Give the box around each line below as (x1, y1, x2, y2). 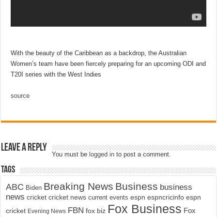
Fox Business (108, 201, 182, 216)
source (11, 92, 30, 99)
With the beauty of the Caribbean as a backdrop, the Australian (11, 49, 187, 57)
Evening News (28, 207, 66, 215)
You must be (52, 150, 90, 158)
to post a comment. (114, 150, 171, 158)
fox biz (86, 206, 106, 215)
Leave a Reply (1, 142, 47, 154)
